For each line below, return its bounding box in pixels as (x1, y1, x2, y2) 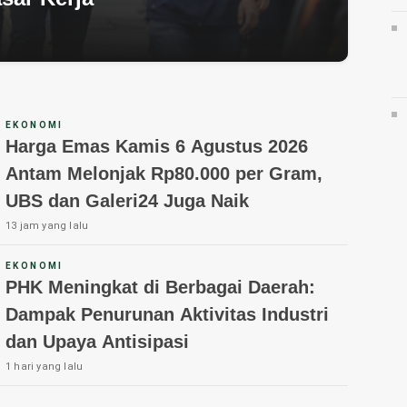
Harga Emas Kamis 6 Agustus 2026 (5, 135, 308, 156)
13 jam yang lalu (5, 219, 89, 232)
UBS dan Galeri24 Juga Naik (5, 190, 249, 211)
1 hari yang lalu (5, 360, 84, 372)
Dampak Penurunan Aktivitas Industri (5, 303, 329, 324)
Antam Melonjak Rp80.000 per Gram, (5, 163, 323, 184)
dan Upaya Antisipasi (5, 331, 189, 352)
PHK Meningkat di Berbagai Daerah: (5, 276, 315, 297)
